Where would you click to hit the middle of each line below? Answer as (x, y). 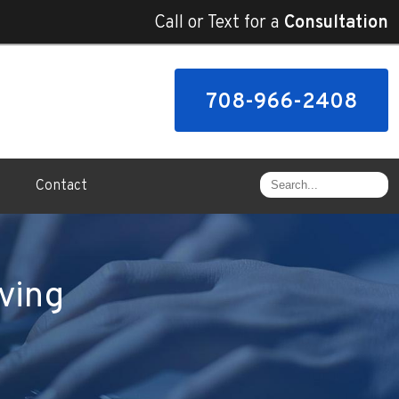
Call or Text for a (219, 23)
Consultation (336, 23)
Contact (61, 186)
